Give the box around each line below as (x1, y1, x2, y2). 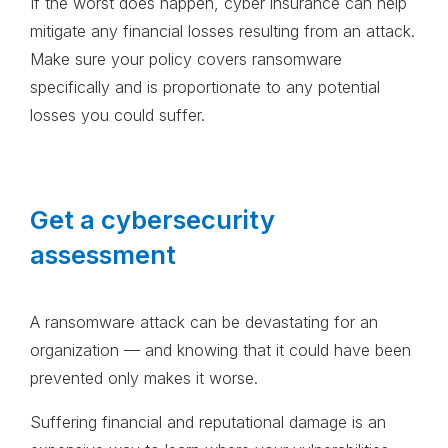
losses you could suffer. (30, 105, 210, 126)
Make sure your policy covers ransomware (30, 49, 342, 70)
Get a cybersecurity (30, 204, 275, 236)
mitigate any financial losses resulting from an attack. (30, 21, 415, 42)
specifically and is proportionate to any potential (30, 77, 380, 98)
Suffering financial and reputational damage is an (30, 412, 386, 433)
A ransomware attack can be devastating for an (30, 312, 378, 333)
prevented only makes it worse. (30, 368, 258, 389)
